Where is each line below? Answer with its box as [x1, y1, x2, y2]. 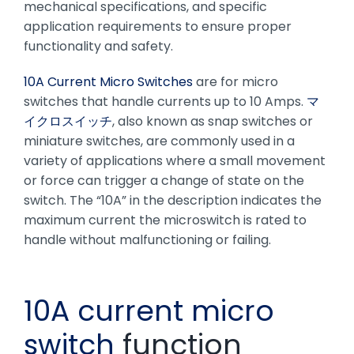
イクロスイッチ [23, 111, 112, 130]
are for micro [192, 72, 278, 91]
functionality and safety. [23, 36, 173, 55]
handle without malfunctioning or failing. [23, 230, 271, 249]
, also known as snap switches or [111, 111, 313, 130]
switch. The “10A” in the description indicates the [23, 190, 322, 209]
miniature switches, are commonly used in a [23, 131, 295, 150]
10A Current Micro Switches [23, 72, 193, 91]
